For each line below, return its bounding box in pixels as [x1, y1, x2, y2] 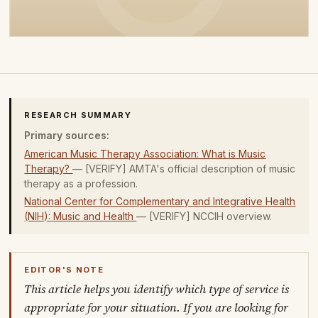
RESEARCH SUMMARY [24, 109, 131, 120]
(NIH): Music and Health [24, 210, 137, 223]
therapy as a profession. [24, 177, 138, 190]
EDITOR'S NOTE [24, 265, 104, 275]
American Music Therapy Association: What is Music [24, 147, 266, 160]
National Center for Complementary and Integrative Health [24, 195, 296, 208]
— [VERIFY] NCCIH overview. [136, 210, 273, 223]
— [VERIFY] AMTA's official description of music [72, 162, 296, 175]
